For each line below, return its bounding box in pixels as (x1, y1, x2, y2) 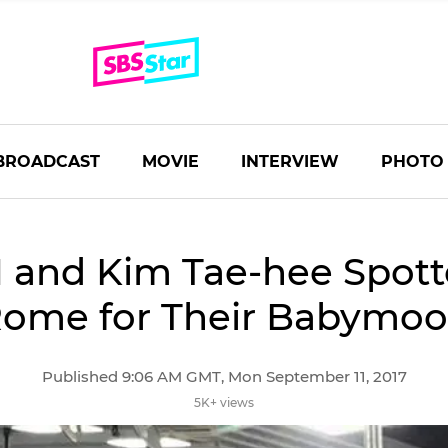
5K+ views (194, 395, 254, 410)
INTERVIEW (241, 151, 339, 171)
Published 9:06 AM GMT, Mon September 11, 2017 (41, 367, 407, 386)
